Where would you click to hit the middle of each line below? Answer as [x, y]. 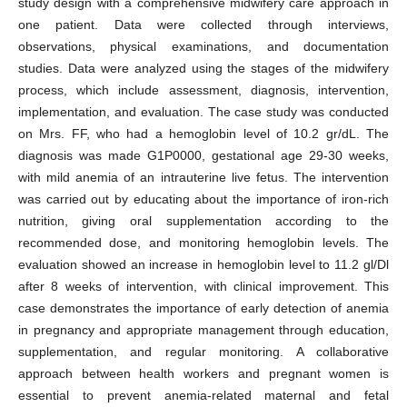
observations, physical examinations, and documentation [203, 47]
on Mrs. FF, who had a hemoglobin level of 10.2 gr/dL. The [203, 134]
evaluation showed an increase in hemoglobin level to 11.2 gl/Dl [203, 265]
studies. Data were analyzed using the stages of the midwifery [203, 69]
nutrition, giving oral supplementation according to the [203, 221]
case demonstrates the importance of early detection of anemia [203, 308]
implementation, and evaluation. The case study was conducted [203, 112]
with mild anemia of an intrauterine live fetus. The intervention [203, 178]
